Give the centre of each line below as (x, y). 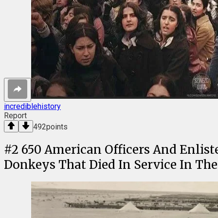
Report (15, 115)
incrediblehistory (32, 106)
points (57, 127)
